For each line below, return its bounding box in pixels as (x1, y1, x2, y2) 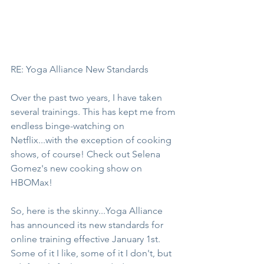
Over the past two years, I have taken (11, 91, 164, 103)
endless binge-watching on (11, 120, 127, 131)
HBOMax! (11, 176, 52, 188)
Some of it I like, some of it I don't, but (11, 247, 174, 259)
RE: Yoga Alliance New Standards (11, 63, 148, 75)
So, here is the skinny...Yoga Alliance (11, 204, 165, 216)
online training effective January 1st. (11, 233, 163, 245)
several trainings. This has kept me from (11, 105, 178, 117)
